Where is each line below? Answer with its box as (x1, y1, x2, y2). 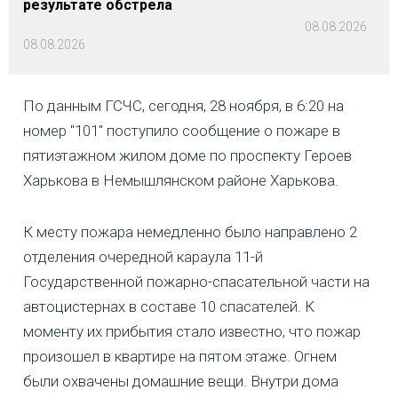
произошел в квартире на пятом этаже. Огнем (23, 347, 337, 366)
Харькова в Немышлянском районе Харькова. (23, 171, 338, 190)
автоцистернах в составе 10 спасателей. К (23, 298, 314, 316)
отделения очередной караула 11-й (23, 248, 263, 267)
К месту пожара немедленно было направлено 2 (23, 223, 357, 242)
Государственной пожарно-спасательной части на (23, 273, 370, 291)
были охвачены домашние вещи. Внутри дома (23, 372, 338, 391)
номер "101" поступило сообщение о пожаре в (23, 122, 340, 140)
